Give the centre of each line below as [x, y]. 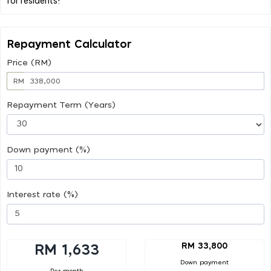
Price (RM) [29, 63]
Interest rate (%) [42, 194]
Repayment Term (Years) [61, 105]
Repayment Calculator [69, 44]
